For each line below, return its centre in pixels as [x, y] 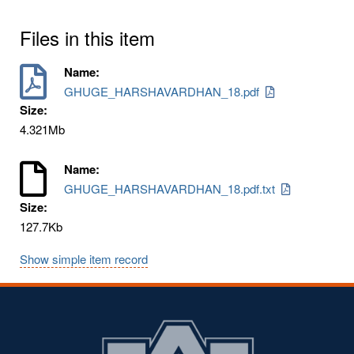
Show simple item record [84, 258]
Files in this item [87, 37]
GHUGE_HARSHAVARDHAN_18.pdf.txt [173, 188]
